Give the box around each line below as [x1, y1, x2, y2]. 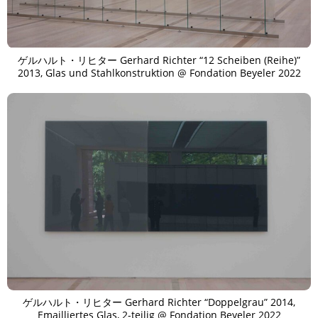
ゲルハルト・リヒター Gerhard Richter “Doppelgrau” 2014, [23, 295, 295, 309]
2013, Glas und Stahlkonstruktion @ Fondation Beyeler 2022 [17, 65, 301, 79]
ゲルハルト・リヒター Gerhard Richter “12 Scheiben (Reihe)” [18, 53, 300, 67]
